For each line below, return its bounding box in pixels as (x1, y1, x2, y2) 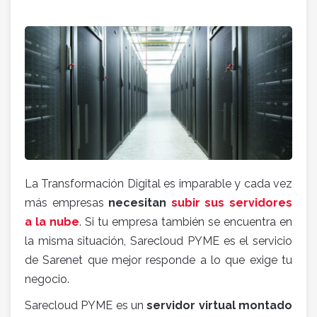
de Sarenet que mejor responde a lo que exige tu (25, 253, 292, 267)
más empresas (25, 196, 109, 209)
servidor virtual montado (146, 299, 293, 312)
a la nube (25, 215, 79, 229)
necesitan (108, 196, 171, 209)
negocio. (25, 272, 69, 286)
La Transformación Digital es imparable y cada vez (25, 177, 292, 190)
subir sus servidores (171, 196, 293, 209)
